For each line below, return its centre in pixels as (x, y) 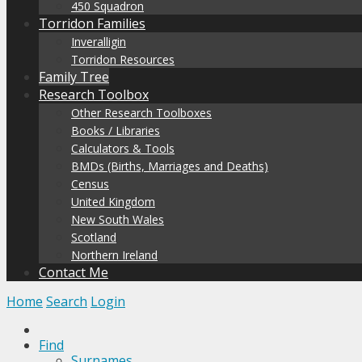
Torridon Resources (123, 59)
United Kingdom (113, 202)
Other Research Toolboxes (141, 113)
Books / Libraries (116, 130)
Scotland (94, 237)
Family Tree (74, 77)
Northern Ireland (114, 255)
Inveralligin (99, 42)
